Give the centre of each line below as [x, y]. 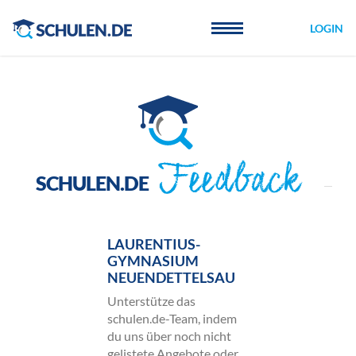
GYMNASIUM [153, 261]
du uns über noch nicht [169, 336]
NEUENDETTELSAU [171, 277]
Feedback [228, 186]
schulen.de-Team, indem [172, 318]
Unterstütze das [151, 301]
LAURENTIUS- [153, 244]
